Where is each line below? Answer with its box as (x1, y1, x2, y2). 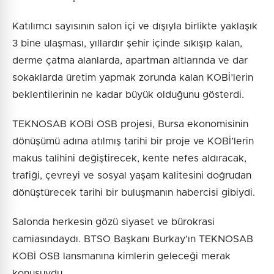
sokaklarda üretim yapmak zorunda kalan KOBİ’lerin (12, 73, 253, 83)
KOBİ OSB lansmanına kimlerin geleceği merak (12, 251, 231, 262)
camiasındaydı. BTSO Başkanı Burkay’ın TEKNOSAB (12, 234, 253, 245)
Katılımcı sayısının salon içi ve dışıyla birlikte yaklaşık (12, 21, 257, 32)
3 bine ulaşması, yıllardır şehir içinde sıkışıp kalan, (12, 39, 242, 49)
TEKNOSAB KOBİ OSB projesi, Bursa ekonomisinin (12, 119, 248, 130)
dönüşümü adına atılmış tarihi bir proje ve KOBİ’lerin (12, 136, 254, 147)
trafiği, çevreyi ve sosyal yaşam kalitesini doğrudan (12, 171, 251, 181)
